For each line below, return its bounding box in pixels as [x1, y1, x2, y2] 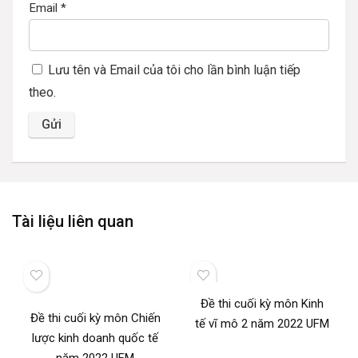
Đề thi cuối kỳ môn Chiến [30, 311, 161, 325]
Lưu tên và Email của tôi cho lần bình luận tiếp [48, 62, 300, 78]
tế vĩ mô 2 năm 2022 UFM [195, 316, 330, 331]
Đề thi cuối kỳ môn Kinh [201, 296, 324, 311]
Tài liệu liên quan [12, 212, 133, 231]
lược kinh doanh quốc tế [32, 331, 159, 345]
